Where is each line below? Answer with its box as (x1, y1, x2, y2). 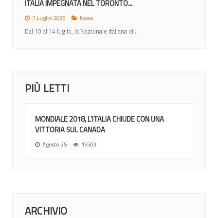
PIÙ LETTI (25, 80, 69, 96)
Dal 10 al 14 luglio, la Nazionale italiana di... (25, 26, 138, 36)
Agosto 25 (42, 140, 67, 148)
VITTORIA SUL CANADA (35, 124, 105, 135)
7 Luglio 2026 (32, 13, 65, 22)
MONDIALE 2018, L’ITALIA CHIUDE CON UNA (35, 113, 164, 125)
